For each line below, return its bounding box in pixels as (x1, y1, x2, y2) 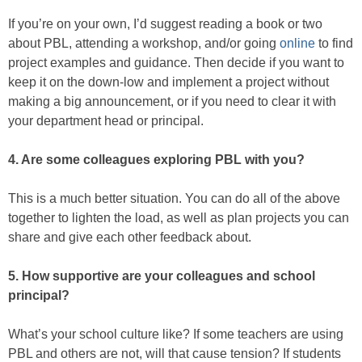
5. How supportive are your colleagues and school (8, 269, 315, 284)
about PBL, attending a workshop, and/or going (8, 36, 280, 51)
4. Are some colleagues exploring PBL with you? (8, 153, 305, 167)
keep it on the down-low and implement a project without (8, 75, 329, 90)
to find (315, 36, 353, 51)
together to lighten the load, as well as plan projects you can (8, 211, 349, 225)
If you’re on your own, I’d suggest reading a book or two (8, 17, 322, 32)
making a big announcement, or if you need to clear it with (8, 95, 336, 109)
